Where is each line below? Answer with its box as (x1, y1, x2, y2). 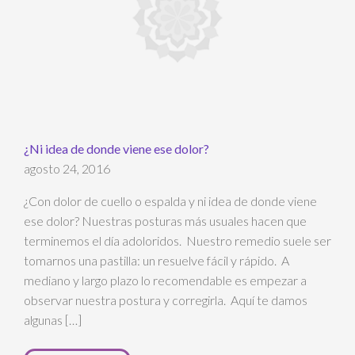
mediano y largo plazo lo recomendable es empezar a (24, 273, 307, 288)
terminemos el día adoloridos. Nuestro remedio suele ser (24, 233, 331, 249)
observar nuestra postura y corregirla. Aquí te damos (24, 292, 307, 308)
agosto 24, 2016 (24, 161, 110, 177)
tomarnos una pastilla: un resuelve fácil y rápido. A (24, 253, 289, 269)
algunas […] (24, 312, 82, 328)
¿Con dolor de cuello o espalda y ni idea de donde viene (24, 193, 317, 209)
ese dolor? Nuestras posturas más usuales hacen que (24, 213, 307, 229)
